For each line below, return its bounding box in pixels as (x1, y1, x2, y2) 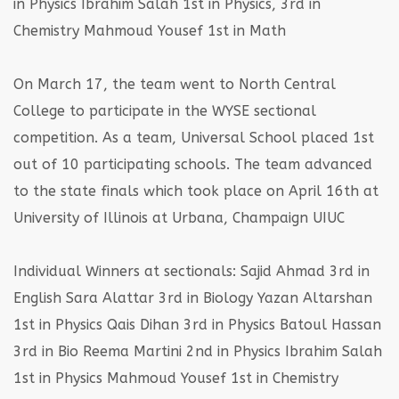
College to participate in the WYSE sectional (13, 102, 316, 119)
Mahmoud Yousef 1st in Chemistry (102, 369, 338, 387)
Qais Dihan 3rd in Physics (102, 315, 275, 333)
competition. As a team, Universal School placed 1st (13, 128, 374, 146)
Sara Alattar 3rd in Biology (61, 289, 253, 306)
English (13, 289, 61, 306)
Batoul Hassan (275, 315, 381, 333)
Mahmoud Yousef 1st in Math (79, 21, 286, 39)
